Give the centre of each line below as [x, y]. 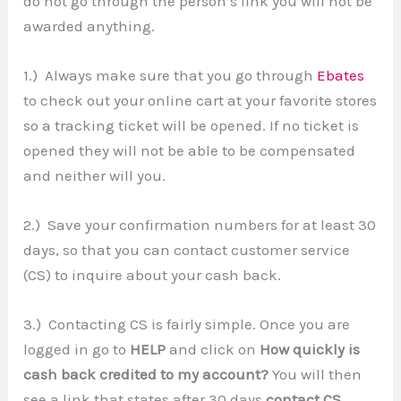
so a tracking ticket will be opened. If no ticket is [192, 125]
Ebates [341, 75]
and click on [213, 350]
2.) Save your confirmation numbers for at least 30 [200, 224]
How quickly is [310, 350]
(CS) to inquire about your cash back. [153, 274]
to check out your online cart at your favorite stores [200, 100]
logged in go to [77, 350]
